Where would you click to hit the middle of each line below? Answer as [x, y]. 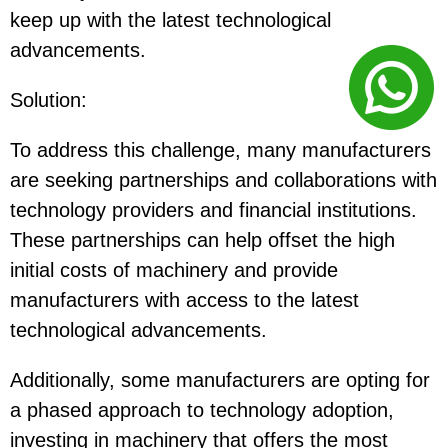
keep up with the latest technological [170, 19]
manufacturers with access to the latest [184, 299]
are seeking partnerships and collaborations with [223, 179]
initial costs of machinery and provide [174, 269]
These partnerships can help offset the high [202, 239]
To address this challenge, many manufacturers [220, 149]
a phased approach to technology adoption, [202, 409]
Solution [45, 99]
